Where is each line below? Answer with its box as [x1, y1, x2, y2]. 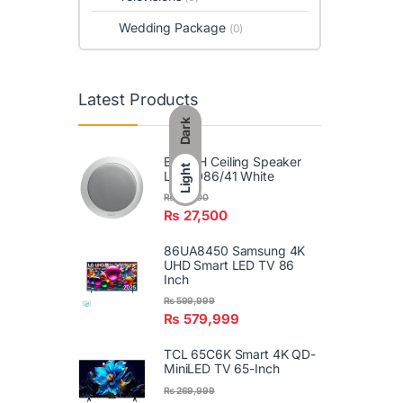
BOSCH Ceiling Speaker [164, 153, 302, 169]
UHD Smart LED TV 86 [164, 257, 295, 273]
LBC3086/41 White [164, 167, 274, 184]
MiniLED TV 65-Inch [164, 361, 280, 377]
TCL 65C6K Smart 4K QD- [164, 346, 316, 363]
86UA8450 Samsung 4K [164, 243, 306, 259]
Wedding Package [119, 19, 229, 35]
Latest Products [78, 90, 199, 110]
